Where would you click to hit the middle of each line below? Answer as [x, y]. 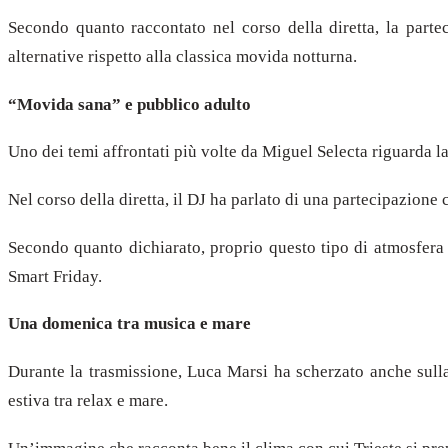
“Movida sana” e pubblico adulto [129, 104]
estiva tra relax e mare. [88, 400]
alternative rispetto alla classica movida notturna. [182, 56]
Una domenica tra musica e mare [129, 324]
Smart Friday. [55, 276]
